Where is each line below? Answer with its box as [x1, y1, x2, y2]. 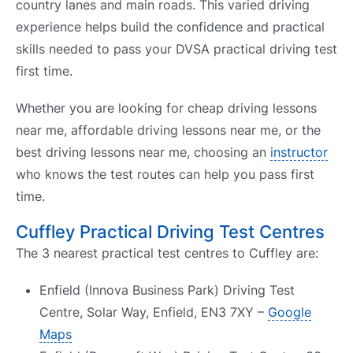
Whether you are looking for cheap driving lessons [16, 99, 317, 116]
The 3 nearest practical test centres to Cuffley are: [16, 244, 318, 261]
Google [268, 304, 311, 321]
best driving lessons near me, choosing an [16, 143, 270, 160]
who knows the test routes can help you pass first [16, 165, 314, 182]
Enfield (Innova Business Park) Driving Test [39, 282, 295, 299]
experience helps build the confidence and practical [16, 18, 325, 35]
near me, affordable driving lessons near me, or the [16, 121, 321, 138]
